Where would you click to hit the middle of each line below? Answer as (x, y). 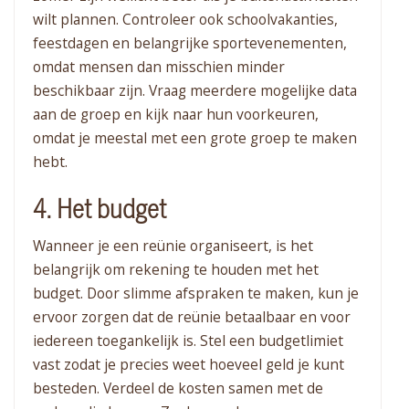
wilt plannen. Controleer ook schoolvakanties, (185, 20)
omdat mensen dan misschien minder (159, 67)
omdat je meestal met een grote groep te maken (195, 138)
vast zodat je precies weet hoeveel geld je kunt (189, 365)
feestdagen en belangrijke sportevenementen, (190, 43)
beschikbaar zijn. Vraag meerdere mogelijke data (195, 91)
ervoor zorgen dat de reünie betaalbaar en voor (192, 317)
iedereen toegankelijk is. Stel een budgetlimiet (188, 341)
